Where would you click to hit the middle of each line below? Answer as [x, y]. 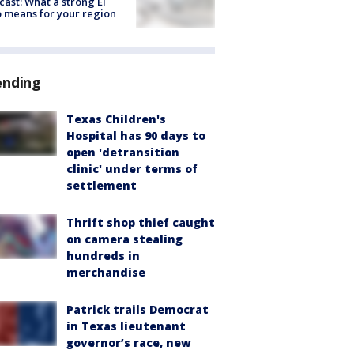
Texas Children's [116, 119]
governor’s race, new [129, 343]
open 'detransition [123, 153]
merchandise [106, 273]
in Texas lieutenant [126, 326]
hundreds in [103, 256]
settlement [102, 186]
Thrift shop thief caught [141, 223]
